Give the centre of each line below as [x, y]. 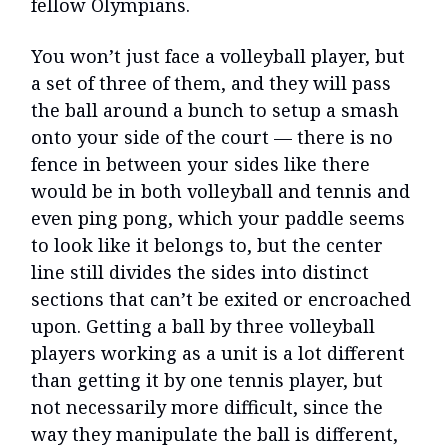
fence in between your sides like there [200, 164]
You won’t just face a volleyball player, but [218, 56]
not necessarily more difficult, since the [207, 407]
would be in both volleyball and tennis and [220, 191]
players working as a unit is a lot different [218, 353]
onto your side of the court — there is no [212, 137]
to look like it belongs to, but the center [207, 245]
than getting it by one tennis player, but [207, 380]
